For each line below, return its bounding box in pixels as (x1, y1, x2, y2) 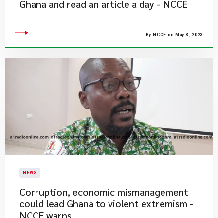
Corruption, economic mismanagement (19, 185, 188, 198)
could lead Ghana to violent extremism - (19, 197, 194, 210)
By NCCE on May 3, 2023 (146, 32, 203, 37)
